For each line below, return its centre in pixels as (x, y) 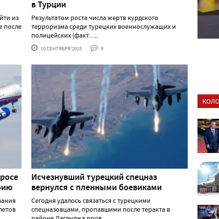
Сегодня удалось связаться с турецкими (91, 200)
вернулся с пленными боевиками (97, 187)
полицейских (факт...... (65, 35)
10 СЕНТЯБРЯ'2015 (61, 49)
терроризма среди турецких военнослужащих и (104, 27)
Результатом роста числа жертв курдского (95, 18)
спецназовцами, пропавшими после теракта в (101, 209)
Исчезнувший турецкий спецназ (94, 177)
